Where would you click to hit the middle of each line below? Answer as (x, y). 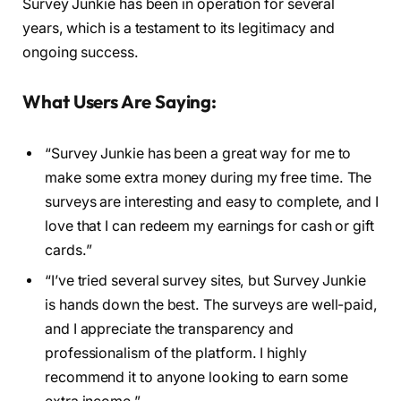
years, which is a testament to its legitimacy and (179, 28)
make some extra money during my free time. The (209, 178)
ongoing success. (81, 52)
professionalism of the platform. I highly (176, 354)
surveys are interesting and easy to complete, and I (212, 202)
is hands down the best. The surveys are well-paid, (212, 305)
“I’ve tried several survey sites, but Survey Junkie (205, 281)
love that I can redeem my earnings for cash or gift (209, 226)
